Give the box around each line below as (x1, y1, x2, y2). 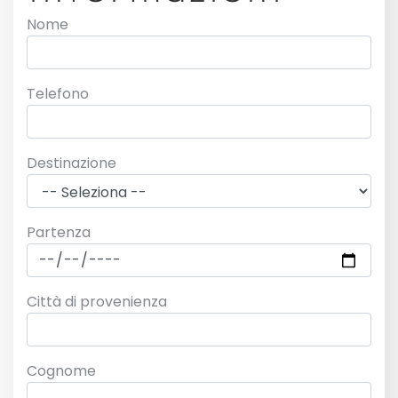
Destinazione (27, 153, 116, 174)
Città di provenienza (27, 291, 167, 313)
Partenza (27, 222, 91, 243)
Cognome (27, 361, 96, 382)
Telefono (27, 84, 89, 105)
